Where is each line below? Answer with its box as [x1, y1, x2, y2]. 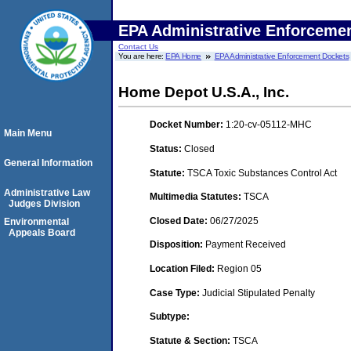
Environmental [4, 216, 69, 227]
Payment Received [205, 239, 286, 251]
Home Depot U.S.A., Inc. [118, 84, 289, 100]
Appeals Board [9, 227, 75, 238]
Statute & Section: [150, 335, 233, 346]
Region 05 [217, 262, 262, 274]
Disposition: [150, 239, 205, 251]
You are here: [118, 52, 166, 60]
